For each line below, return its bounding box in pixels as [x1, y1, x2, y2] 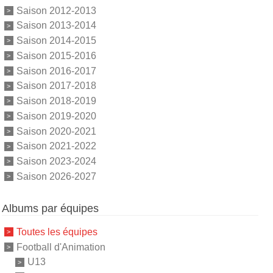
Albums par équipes [1, 202, 99, 214]
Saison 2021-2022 [16, 141, 96, 152]
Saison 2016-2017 [16, 65, 96, 76]
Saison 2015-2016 [16, 50, 96, 61]
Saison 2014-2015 [16, 35, 96, 46]
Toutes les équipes [16, 226, 97, 237]
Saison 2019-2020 [16, 110, 96, 121]
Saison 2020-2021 [16, 126, 96, 136]
